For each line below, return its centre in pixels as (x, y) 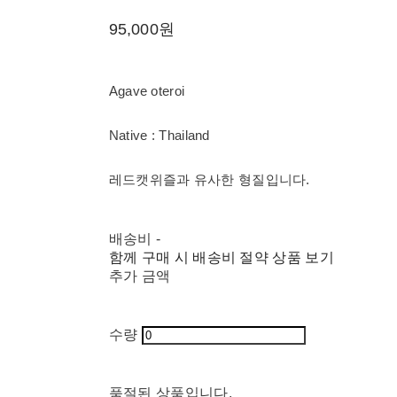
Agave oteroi (147, 90)
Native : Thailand (159, 135)
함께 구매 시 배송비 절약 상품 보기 (222, 257)
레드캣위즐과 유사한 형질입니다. (209, 179)
